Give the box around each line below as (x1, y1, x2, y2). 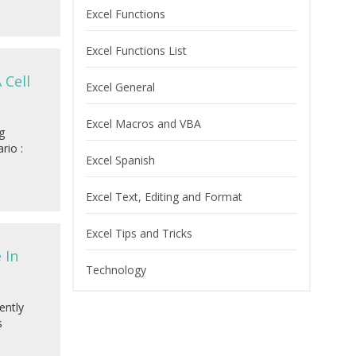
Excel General (86, 79, 155, 95)
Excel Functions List (86, 43, 187, 59)
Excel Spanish (86, 153, 155, 168)
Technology (86, 262, 146, 278)
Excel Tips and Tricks (86, 226, 192, 242)
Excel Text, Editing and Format (86, 189, 242, 205)
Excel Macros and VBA (86, 116, 201, 132)
